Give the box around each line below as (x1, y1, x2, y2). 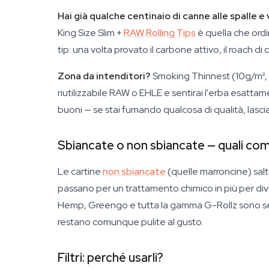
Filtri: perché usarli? (58, 250, 163, 265)
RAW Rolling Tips (124, 26, 196, 39)
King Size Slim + (58, 26, 124, 39)
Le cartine (58, 165, 103, 178)
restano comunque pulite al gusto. (58, 216, 204, 228)
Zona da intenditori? (58, 70, 151, 82)
